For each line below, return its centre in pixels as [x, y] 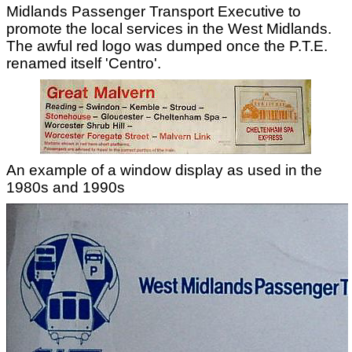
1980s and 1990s [66, 187]
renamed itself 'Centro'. [84, 63]
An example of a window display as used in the [164, 170]
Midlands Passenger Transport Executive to [154, 11]
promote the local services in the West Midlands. [169, 29]
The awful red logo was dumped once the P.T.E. [167, 46]
